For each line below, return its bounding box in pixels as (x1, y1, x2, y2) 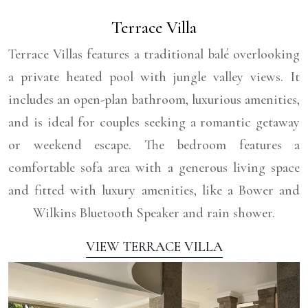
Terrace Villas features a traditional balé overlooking (8, 46, 300, 63)
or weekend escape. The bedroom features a (8, 137, 300, 154)
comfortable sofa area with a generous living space (8, 159, 300, 177)
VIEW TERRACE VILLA (85, 239, 223, 256)
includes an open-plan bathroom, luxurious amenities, (8, 91, 300, 109)
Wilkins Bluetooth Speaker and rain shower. (33, 205, 275, 222)
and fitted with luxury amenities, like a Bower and (8, 182, 300, 199)
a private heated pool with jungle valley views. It (8, 69, 300, 86)
